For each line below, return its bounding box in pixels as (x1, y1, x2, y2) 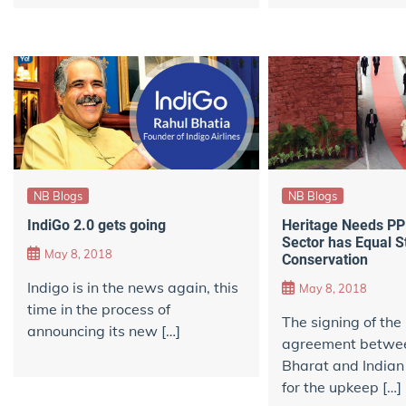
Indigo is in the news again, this (27, 278, 238, 297)
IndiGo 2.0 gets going (27, 216, 166, 234)
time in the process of (27, 300, 170, 319)
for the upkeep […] (281, 378, 401, 397)
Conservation (281, 250, 368, 268)
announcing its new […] (27, 322, 180, 341)
